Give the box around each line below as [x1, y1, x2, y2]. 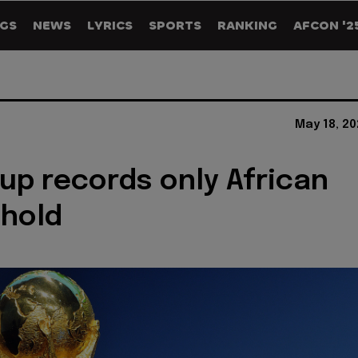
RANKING [217, 17, 277, 34]
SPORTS [149, 17, 201, 34]
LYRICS [87, 17, 133, 34]
